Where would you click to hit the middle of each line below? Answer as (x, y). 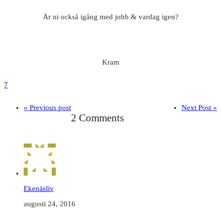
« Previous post (47, 108)
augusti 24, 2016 (50, 203)
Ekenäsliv (39, 188)
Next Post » (199, 108)
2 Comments (97, 118)
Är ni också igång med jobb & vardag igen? (110, 17)
